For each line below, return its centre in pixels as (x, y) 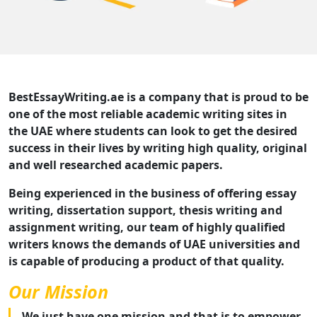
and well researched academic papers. (116, 165)
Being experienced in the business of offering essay (152, 194)
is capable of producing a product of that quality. (146, 261)
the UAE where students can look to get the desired (153, 131)
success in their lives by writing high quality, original (158, 148)
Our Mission (58, 292)
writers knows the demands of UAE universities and (154, 244)
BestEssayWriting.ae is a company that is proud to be (158, 97)
